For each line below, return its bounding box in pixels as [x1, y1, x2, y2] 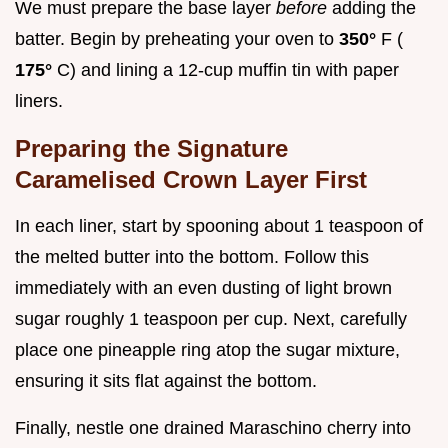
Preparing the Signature [15, 134, 288, 162]
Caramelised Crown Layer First [15, 165, 367, 193]
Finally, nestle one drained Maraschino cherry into [15, 417, 411, 438]
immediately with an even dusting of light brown [15, 277, 392, 298]
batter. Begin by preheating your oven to [15, 28, 339, 49]
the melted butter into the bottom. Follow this [15, 246, 369, 267]
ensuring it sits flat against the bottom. [15, 370, 317, 391]
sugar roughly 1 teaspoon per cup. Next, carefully [15, 308, 407, 329]
